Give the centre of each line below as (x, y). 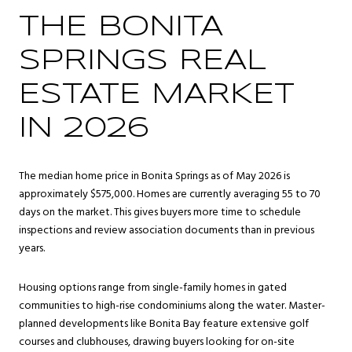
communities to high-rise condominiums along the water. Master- (172, 306)
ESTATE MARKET (157, 95)
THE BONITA (121, 28)
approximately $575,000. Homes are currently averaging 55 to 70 (170, 194)
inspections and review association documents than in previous (167, 230)
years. (32, 248)
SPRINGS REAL (143, 62)
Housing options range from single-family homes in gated (153, 288)
